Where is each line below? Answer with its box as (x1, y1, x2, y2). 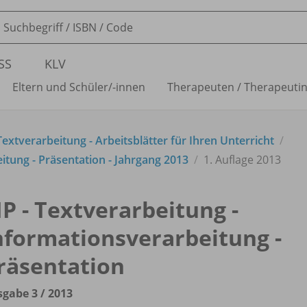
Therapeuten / (167, 79, 241, 95)
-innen (112, 79, 145, 95)
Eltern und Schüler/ (12, 79, 112, 95)
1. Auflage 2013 (204, 152, 281, 167)
